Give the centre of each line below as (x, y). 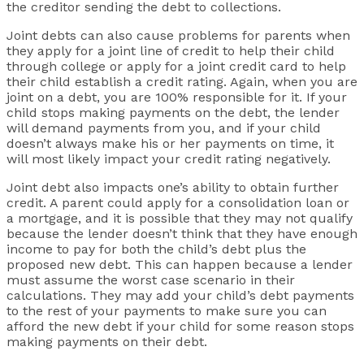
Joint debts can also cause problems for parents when (178, 36)
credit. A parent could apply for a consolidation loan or (178, 203)
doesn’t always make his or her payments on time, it (170, 144)
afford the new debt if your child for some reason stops (180, 327)
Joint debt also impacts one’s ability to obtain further (173, 188)
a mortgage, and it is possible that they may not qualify (180, 219)
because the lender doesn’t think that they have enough (182, 234)
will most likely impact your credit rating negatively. (169, 159)
